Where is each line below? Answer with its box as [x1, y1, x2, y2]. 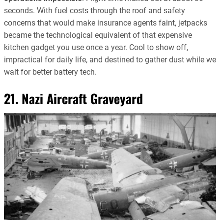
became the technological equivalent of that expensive [4, 30, 192, 40]
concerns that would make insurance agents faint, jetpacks [4, 18, 207, 27]
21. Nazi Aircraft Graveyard [4, 88, 143, 108]
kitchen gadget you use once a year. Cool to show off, [4, 42, 188, 52]
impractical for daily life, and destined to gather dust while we [4, 55, 216, 64]
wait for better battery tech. [4, 67, 97, 77]
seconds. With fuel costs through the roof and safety [4, 5, 185, 15]
